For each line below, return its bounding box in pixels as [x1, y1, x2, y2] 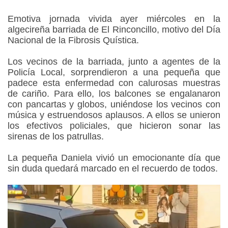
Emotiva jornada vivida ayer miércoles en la [8, 14, 220, 24]
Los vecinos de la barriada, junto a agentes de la [8, 56, 220, 67]
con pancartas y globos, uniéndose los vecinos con [8, 99, 220, 110]
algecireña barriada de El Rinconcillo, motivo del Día [8, 24, 220, 35]
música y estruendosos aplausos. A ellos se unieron [8, 110, 220, 121]
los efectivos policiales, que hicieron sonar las [8, 121, 220, 131]
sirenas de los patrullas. [8, 131, 104, 142]
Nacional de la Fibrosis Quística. [8, 35, 141, 46]
